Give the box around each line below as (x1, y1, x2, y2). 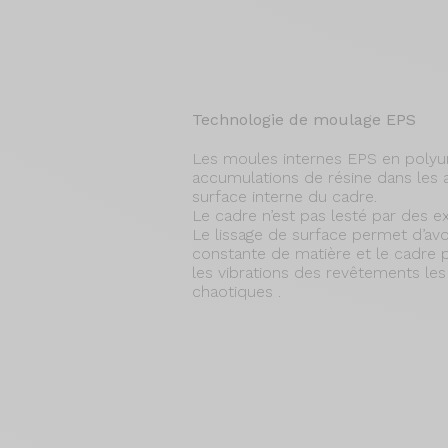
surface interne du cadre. (192, 187, 377, 206)
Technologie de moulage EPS (192, 110, 416, 129)
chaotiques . (192, 282, 281, 301)
